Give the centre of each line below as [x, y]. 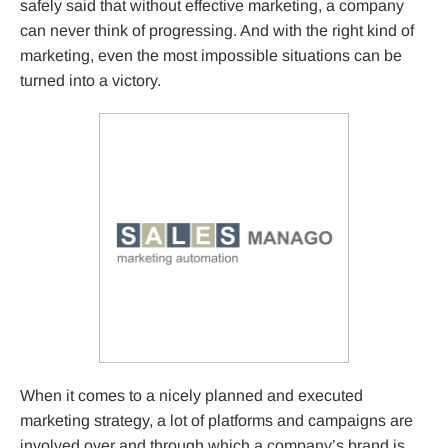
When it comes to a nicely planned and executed [191, 396]
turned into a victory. [90, 81]
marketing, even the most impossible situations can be [211, 56]
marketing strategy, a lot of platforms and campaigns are [216, 421]
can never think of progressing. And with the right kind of [217, 31]
